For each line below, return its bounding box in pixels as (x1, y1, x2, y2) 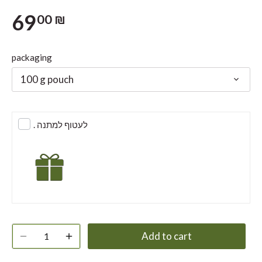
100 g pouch (20, 73, 74, 85)
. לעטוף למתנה (36, 119, 88, 130)
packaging (12, 51, 52, 63)
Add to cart (142, 230, 192, 243)
